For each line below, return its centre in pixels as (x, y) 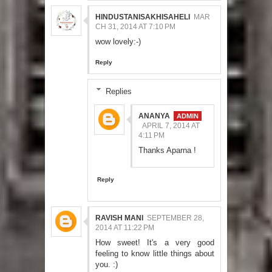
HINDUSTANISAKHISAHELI (143, 17)
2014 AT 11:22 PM (125, 228)
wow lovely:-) (118, 41)
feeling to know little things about (155, 254)
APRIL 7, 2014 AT (171, 126)
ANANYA (154, 116)
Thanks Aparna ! (167, 151)
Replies (118, 91)
